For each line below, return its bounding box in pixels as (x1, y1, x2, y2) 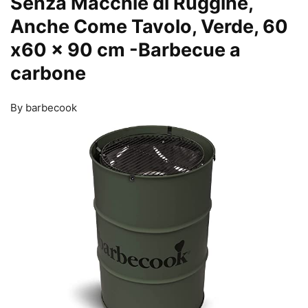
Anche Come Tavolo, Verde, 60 (10, 15, 288, 38)
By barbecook (10, 101, 77, 115)
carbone (10, 62, 86, 85)
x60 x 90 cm (10, 38, 129, 62)
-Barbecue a (129, 38, 241, 62)
